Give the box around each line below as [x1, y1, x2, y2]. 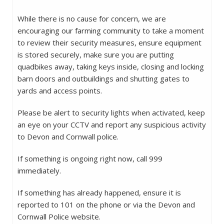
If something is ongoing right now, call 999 [17, 153, 162, 164]
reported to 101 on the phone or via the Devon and [17, 199, 195, 210]
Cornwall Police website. [17, 211, 102, 222]
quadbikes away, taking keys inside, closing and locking [17, 61, 204, 72]
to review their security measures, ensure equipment [17, 37, 201, 48]
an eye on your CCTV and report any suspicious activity [17, 119, 206, 130]
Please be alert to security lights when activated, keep [17, 107, 205, 118]
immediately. [17, 165, 63, 176]
